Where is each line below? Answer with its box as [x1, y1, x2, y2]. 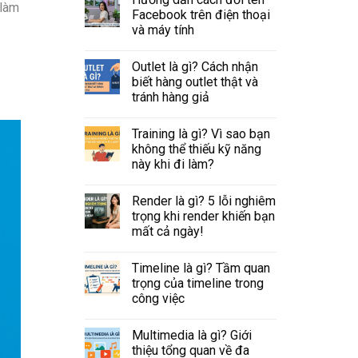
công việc [132, 290, 185, 306]
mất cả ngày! [132, 223, 204, 239]
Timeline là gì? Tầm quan [132, 260, 270, 276]
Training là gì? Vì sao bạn [132, 125, 270, 141]
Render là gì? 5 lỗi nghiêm [132, 193, 276, 209]
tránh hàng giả [132, 89, 209, 105]
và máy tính [132, 22, 194, 38]
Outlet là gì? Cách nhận [132, 58, 258, 74]
